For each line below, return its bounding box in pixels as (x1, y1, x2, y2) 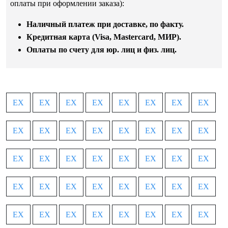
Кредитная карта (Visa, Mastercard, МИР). (26, 32, 181, 41)
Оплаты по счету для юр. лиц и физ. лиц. (26, 45, 177, 54)
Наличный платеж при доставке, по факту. (26, 19, 184, 28)
